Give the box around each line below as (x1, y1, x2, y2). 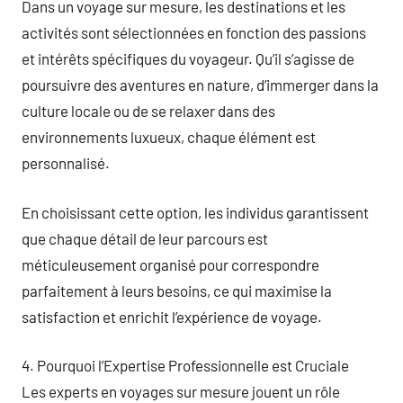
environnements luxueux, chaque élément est (22, 128, 316, 146)
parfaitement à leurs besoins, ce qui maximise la (22, 281, 332, 300)
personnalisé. (22, 154, 110, 172)
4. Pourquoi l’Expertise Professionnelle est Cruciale (22, 356, 349, 374)
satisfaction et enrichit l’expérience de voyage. (22, 307, 322, 326)
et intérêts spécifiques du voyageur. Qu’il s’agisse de (22, 49, 354, 67)
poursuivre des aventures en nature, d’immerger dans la (22, 76, 379, 94)
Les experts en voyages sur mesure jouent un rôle (22, 382, 340, 400)
